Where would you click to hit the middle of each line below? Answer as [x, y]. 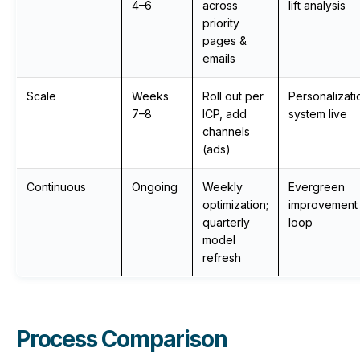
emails [219, 58]
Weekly [223, 187]
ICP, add [225, 114]
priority [221, 23]
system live [318, 114]
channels [226, 131]
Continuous [56, 187]
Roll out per [233, 96]
